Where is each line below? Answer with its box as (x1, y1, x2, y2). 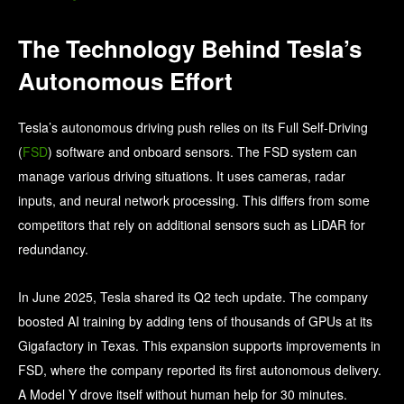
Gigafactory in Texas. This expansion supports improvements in (18, 336, 381, 355)
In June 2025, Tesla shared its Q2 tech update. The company (18, 288, 368, 307)
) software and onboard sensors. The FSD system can (48, 142, 357, 161)
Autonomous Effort (18, 64, 233, 98)
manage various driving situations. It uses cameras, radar (18, 167, 345, 186)
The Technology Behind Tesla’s (18, 32, 362, 66)
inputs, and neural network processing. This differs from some (18, 191, 370, 210)
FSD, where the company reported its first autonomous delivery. (18, 361, 381, 380)
